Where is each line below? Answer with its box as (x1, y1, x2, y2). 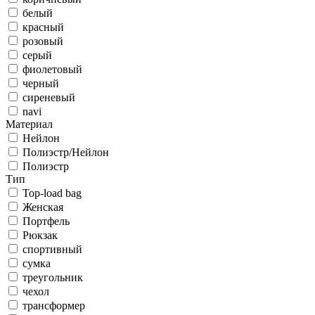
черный (22, 77, 59, 89)
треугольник (22, 271, 83, 283)
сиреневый (22, 91, 75, 103)
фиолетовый (22, 63, 82, 75)
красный (22, 21, 64, 33)
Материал (6, 118, 53, 130)
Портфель (22, 215, 70, 227)
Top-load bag (22, 187, 82, 199)
